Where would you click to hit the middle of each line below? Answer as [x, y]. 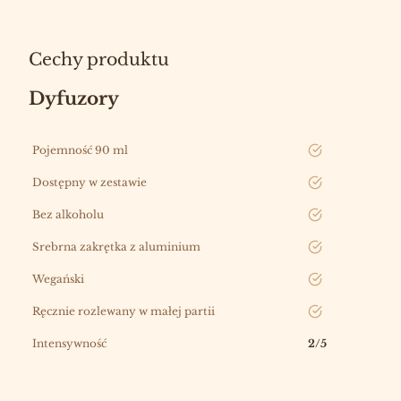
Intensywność [69, 344]
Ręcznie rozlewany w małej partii [124, 311]
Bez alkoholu [68, 215]
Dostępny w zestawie [90, 183]
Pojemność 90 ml [80, 150]
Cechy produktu [99, 60]
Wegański [58, 279]
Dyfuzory [74, 99]
